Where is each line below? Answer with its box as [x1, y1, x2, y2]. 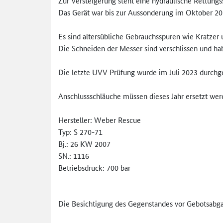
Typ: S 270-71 [58, 126, 103, 137]
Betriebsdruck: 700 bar [58, 162, 130, 173]
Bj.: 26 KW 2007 [58, 138, 111, 149]
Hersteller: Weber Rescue [58, 114, 141, 125]
